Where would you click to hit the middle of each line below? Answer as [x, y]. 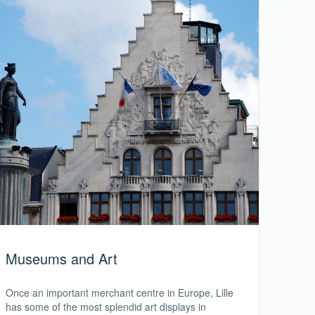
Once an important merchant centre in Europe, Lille [120, 292]
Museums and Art [62, 258]
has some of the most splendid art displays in [106, 306]
